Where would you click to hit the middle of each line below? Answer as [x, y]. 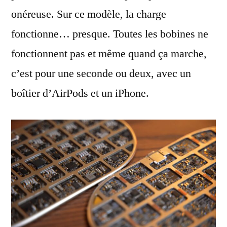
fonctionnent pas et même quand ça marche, [109, 54]
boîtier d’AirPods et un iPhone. [80, 93]
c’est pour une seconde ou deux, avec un [101, 74]
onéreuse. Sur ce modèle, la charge [89, 14]
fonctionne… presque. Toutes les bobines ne [110, 34]
